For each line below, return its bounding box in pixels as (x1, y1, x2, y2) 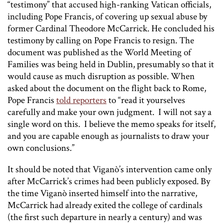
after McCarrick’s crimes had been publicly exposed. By (7, 175, 210, 188)
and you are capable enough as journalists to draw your (7, 129, 209, 142)
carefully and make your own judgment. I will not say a (7, 106, 212, 118)
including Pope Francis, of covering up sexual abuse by (7, 10, 207, 23)
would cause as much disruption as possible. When (7, 70, 195, 83)
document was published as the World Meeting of (7, 46, 191, 59)
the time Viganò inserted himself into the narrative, (7, 187, 197, 200)
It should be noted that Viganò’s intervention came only (7, 163, 212, 176)
